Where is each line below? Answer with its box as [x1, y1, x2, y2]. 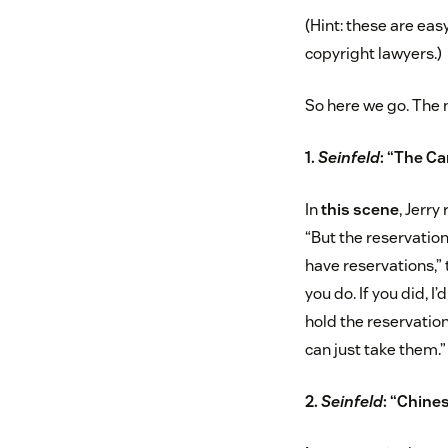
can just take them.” [304, 339, 446, 361]
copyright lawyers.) [304, 43, 442, 65]
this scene [320, 199, 399, 221]
